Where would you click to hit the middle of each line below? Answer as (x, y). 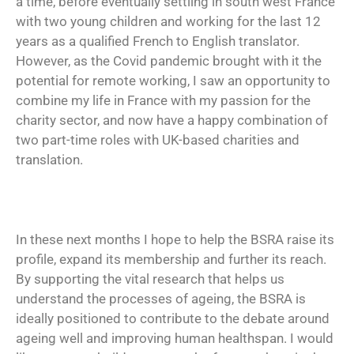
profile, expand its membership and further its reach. (171, 260)
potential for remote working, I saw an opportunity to (173, 81)
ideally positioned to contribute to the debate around (173, 319)
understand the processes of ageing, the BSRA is (161, 299)
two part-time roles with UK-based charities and (158, 140)
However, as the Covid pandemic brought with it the (169, 61)
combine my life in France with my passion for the (163, 101)
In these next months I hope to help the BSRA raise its (175, 240)
